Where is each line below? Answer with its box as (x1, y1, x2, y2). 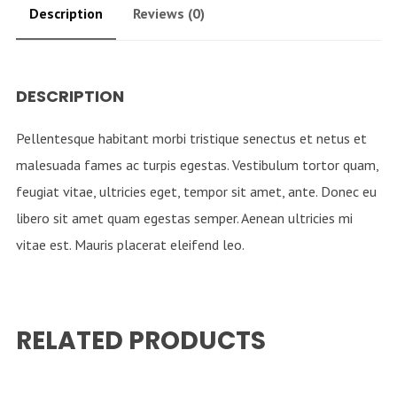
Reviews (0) (132, 4, 205, 23)
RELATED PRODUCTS (15, 323, 266, 359)
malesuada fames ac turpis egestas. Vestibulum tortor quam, (15, 156, 378, 175)
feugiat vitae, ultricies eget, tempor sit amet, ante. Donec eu (15, 183, 377, 201)
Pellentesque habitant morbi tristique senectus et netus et (15, 129, 367, 148)
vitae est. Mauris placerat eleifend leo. (15, 236, 245, 254)
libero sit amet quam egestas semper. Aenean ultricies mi (15, 209, 353, 228)
